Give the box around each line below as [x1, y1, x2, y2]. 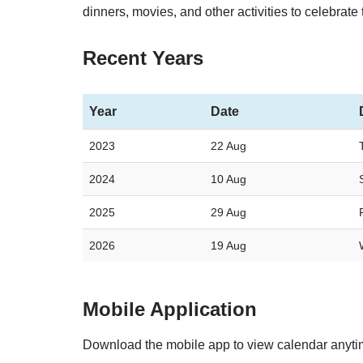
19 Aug [211, 239, 246, 252]
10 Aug [211, 173, 246, 186]
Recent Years [83, 47, 203, 69]
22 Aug [211, 139, 246, 152]
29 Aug [211, 206, 246, 219]
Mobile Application [83, 298, 257, 320]
